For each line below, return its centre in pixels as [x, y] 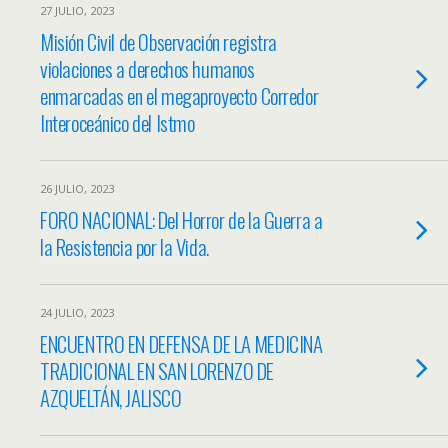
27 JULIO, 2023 [77, 10]
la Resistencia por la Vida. [124, 246]
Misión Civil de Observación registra [159, 41]
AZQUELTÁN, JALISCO [111, 397]
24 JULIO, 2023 [77, 312]
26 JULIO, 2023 [77, 188]
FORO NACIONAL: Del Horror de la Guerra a [181, 219]
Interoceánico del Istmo [117, 122]
